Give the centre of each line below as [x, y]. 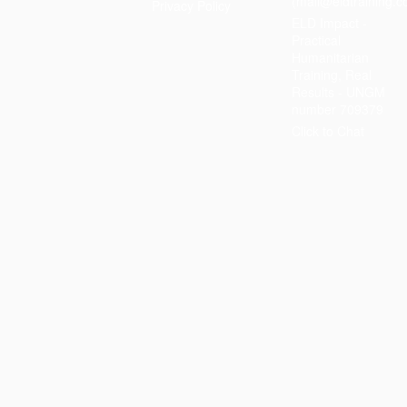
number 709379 [337, 109]
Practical [316, 40]
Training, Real [331, 74]
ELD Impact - [329, 23]
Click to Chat [328, 131]
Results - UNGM [338, 92]
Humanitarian [330, 57]
